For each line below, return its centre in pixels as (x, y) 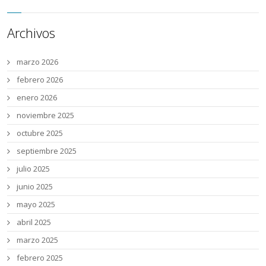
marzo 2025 (38, 240)
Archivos (31, 32)
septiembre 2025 (47, 151)
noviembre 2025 (46, 115)
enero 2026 (37, 97)
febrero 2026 (40, 79)
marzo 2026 (38, 61)
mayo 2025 (36, 204)
